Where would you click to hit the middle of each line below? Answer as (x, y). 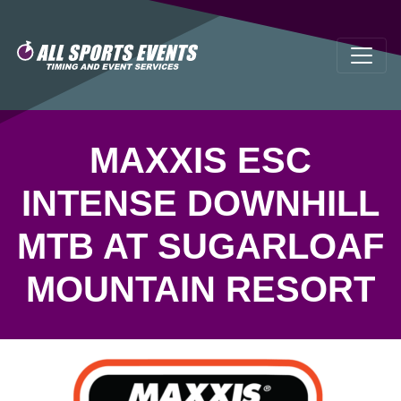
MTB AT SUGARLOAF (200, 246)
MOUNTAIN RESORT (200, 289)
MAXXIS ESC (200, 160)
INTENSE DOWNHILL (200, 203)
